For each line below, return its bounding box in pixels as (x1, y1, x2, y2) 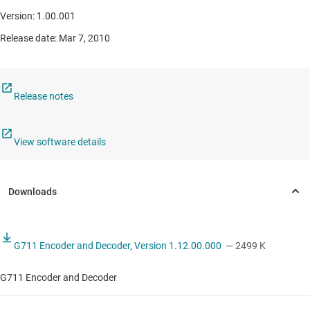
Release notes (14, 91, 73, 102)
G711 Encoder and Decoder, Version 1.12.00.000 (14, 240, 221, 252)
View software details (14, 136, 106, 148)
